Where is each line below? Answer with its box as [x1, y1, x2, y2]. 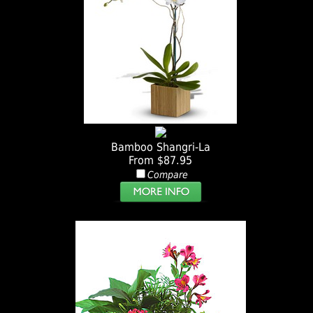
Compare [147, 169, 188, 181]
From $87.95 [129, 154, 193, 168]
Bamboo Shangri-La [110, 140, 210, 154]
